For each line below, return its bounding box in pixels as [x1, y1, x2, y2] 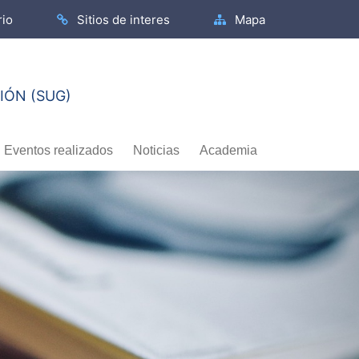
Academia [200, 143, 257, 157]
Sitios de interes [74, 12, 170, 27]
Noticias [133, 143, 179, 157]
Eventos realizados [4, 143, 113, 157]
